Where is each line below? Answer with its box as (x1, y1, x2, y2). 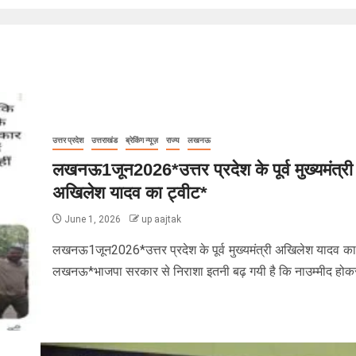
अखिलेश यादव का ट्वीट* (52, 183, 207, 203)
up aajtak (141, 214, 181, 225)
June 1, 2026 (61, 214, 123, 225)
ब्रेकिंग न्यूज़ (125, 136, 158, 145)
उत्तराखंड (91, 136, 118, 145)
